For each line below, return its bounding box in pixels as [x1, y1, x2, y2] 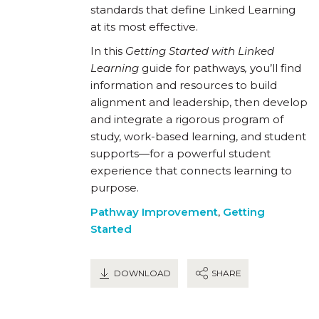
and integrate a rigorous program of [90, 112, 283, 126]
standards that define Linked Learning [90, 2, 296, 16]
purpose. [90, 180, 139, 194]
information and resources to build [90, 78, 277, 92]
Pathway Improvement [90, 204, 218, 219]
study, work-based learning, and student [90, 129, 306, 143]
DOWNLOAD [112, 267, 171, 278]
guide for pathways [142, 61, 245, 75]
